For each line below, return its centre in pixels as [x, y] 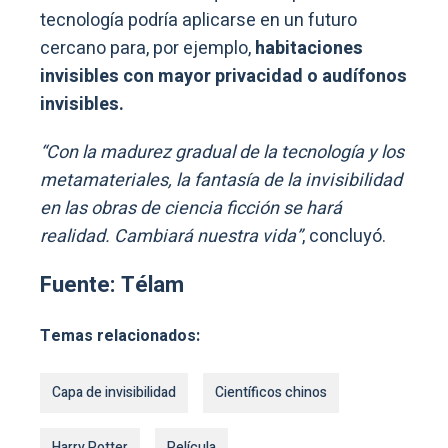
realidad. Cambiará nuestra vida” [171, 237]
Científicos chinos [271, 393]
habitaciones [307, 49]
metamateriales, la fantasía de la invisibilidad [221, 181]
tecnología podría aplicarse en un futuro [198, 21]
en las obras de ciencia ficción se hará [191, 209]
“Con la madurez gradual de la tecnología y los [222, 153]
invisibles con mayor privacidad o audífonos [223, 77]
